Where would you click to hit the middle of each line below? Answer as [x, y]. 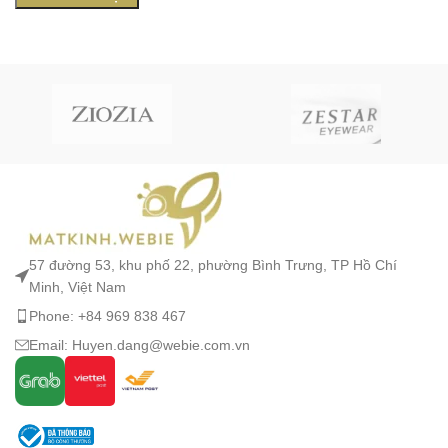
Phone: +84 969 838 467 [107, 315]
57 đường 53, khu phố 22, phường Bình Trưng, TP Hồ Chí [213, 264]
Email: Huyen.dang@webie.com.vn [139, 344]
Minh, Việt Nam [77, 286]
